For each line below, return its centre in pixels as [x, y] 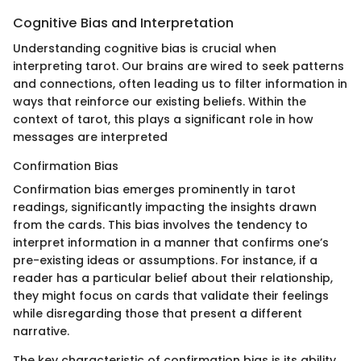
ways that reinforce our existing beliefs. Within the [160, 102]
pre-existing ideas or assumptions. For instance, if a [165, 261]
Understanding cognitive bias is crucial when [145, 49]
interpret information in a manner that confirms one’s [171, 243]
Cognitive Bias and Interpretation [123, 23]
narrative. [41, 332]
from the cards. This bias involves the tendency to [160, 225]
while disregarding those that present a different [158, 314]
